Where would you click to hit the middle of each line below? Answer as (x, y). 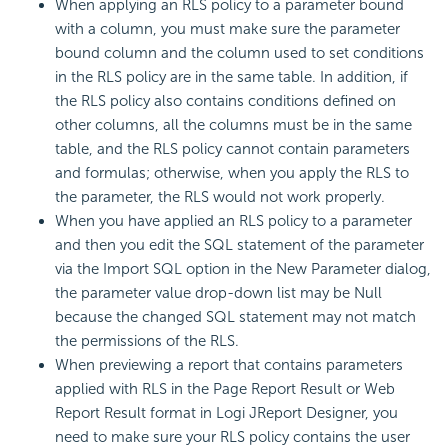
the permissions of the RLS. (147, 340)
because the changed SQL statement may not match (235, 316)
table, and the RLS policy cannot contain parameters (232, 148)
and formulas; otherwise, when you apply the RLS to (232, 172)
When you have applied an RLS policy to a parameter (233, 220)
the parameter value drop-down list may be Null (218, 292)
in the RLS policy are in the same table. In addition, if (231, 76)
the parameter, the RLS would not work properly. (220, 196)
